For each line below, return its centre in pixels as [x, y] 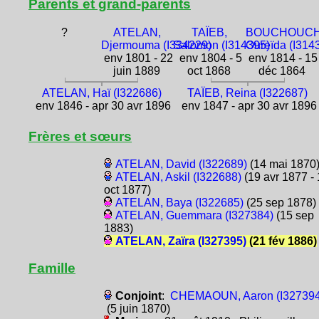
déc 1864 [282, 70]
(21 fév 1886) [281, 241]
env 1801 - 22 [137, 58]
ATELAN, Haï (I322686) [101, 93]
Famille [52, 268]
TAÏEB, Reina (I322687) [248, 93]
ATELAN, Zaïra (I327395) [181, 241]
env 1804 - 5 [209, 58]
